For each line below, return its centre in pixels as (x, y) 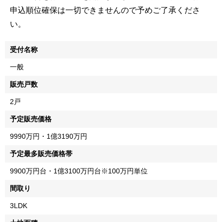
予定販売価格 (31, 119)
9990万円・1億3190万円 (49, 136)
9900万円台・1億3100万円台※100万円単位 (79, 171)
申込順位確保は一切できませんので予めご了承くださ (105, 10)
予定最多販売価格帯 (41, 153)
